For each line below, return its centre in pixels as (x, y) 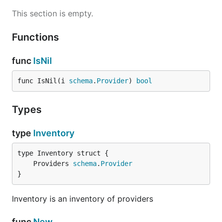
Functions (37, 37)
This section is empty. (53, 13)
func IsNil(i (43, 81)
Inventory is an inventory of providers (83, 199)
